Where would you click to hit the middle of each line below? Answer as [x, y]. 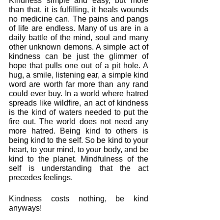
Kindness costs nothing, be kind [79, 199]
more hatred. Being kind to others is [79, 131]
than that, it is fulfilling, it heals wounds [79, 10]
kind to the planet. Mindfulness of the [79, 159]
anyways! [25, 208]
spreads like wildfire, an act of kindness [79, 103]
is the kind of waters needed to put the [79, 112]
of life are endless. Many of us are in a [79, 28]
